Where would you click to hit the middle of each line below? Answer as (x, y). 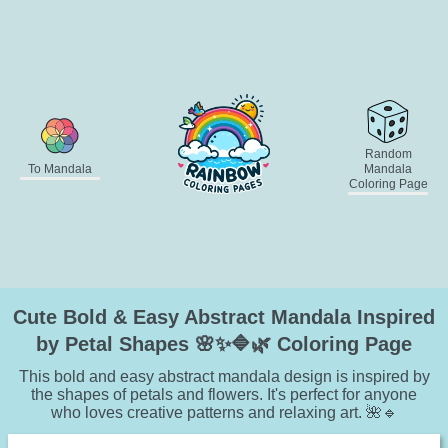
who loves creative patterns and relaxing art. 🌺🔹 (224, 413)
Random (388, 153)
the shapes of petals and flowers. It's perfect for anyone (224, 395)
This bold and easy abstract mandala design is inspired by (224, 377)
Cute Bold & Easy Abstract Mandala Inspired (224, 317)
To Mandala (60, 168)
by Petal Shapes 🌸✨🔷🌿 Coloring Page (224, 344)
